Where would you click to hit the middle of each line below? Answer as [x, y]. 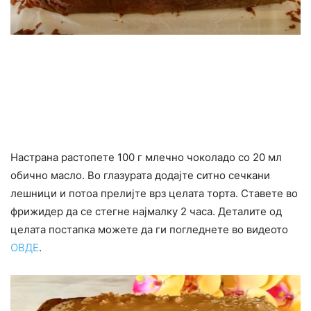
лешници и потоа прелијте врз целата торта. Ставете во [154, 194]
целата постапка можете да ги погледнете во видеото [149, 230]
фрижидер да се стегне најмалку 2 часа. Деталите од [146, 212]
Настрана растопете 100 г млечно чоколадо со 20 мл [146, 158]
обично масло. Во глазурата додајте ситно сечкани [140, 176]
